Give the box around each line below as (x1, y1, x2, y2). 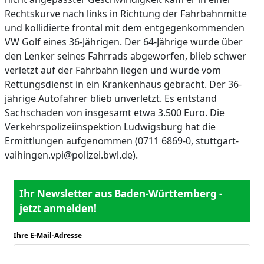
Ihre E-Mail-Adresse (14, 230, 82, 240)
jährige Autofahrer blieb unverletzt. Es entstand (5, 92, 217, 105)
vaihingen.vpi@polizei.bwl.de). (5, 148, 138, 161)
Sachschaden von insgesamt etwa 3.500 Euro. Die (5, 106, 225, 119)
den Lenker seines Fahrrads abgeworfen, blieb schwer (5, 49, 246, 62)
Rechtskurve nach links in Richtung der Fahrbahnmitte (5, 7, 247, 20)
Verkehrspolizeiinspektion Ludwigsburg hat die (5, 120, 216, 133)
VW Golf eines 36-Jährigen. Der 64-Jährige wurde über (5, 35, 243, 48)
